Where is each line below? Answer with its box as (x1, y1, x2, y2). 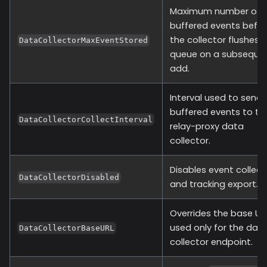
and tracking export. (170, 178, 258, 190)
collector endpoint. (170, 235, 253, 248)
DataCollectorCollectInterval (19, 115, 153, 125)
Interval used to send (170, 91, 262, 104)
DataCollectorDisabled (19, 173, 120, 182)
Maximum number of (170, 5, 260, 17)
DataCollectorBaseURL (19, 223, 115, 233)
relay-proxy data (170, 120, 244, 132)
